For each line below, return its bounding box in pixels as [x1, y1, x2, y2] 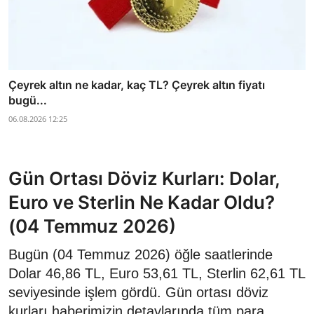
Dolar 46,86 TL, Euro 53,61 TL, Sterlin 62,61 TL [8, 265, 305, 281]
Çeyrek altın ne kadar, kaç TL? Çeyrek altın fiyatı [8, 77, 265, 92]
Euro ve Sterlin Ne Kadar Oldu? [8, 191, 275, 213]
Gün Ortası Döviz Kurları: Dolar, [8, 167, 280, 189]
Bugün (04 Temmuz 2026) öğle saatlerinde [8, 246, 273, 262]
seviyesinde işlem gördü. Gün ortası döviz [8, 284, 268, 300]
